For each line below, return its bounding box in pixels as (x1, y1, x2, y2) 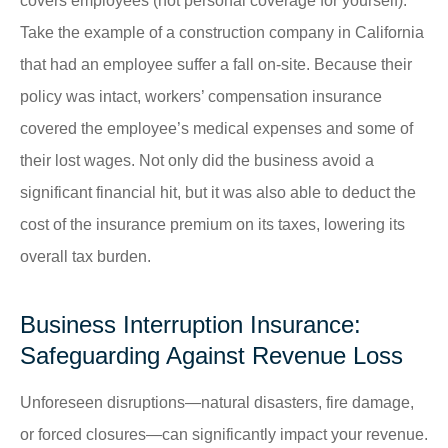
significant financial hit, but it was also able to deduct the (20, 183, 416, 201)
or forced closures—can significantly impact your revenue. (20, 425, 428, 443)
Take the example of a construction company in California (20, 23, 424, 41)
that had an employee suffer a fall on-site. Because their (20, 55, 412, 73)
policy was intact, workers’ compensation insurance (20, 87, 382, 105)
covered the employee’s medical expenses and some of (20, 119, 413, 137)
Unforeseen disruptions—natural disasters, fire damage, (20, 393, 414, 411)
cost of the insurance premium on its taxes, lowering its (20, 215, 405, 233)
